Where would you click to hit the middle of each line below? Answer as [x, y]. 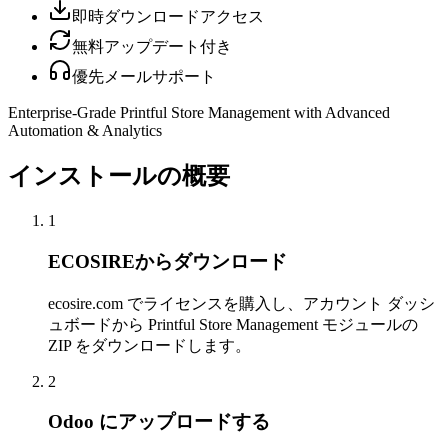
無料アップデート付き [152, 47]
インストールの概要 [119, 176]
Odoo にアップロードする [159, 422]
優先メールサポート [144, 77]
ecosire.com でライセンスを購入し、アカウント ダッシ [241, 303]
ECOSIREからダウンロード [167, 261]
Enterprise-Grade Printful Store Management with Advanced [199, 113]
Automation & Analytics [85, 131]
